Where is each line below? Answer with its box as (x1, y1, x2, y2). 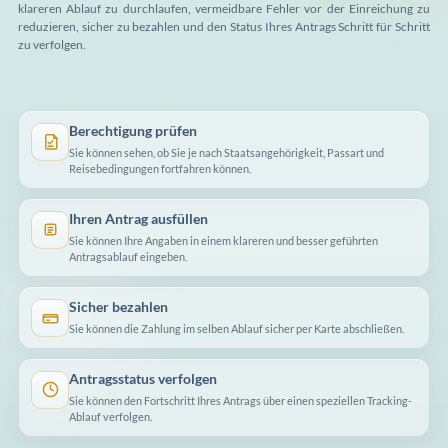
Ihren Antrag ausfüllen (69, 209, 208, 227)
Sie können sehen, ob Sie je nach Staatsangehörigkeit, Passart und (69, 145, 384, 159)
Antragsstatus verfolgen (69, 369, 217, 387)
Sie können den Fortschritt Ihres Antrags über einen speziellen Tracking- (69, 393, 412, 407)
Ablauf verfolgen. (69, 409, 152, 423)
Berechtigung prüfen (69, 121, 197, 139)
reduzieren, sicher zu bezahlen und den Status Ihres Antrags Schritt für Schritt (18, 18, 430, 34)
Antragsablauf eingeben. (69, 249, 187, 263)
